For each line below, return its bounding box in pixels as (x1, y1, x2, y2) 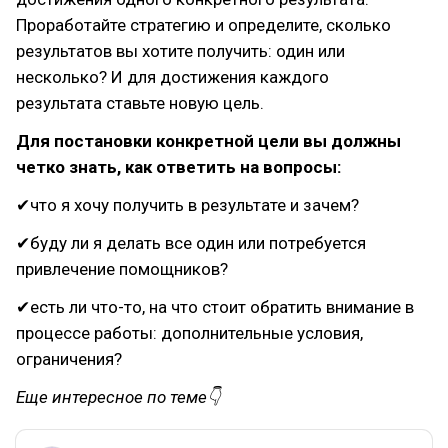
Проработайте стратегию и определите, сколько (16, 15, 391, 35)
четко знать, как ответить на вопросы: (16, 157, 341, 177)
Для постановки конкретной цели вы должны (16, 131, 401, 151)
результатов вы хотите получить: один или (16, 41, 345, 61)
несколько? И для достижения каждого (16, 67, 329, 87)
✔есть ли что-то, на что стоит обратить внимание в (16, 297, 414, 317)
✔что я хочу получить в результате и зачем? (16, 195, 359, 215)
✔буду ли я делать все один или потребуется (16, 233, 366, 253)
